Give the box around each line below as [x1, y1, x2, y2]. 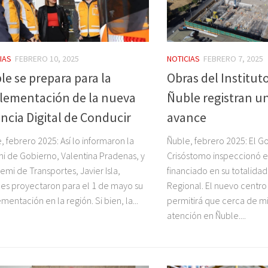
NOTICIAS [167, 53, 200, 65]
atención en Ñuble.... [167, 209, 246, 222]
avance [167, 109, 206, 126]
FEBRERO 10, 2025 [15, 53, 79, 65]
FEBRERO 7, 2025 [203, 53, 263, 65]
